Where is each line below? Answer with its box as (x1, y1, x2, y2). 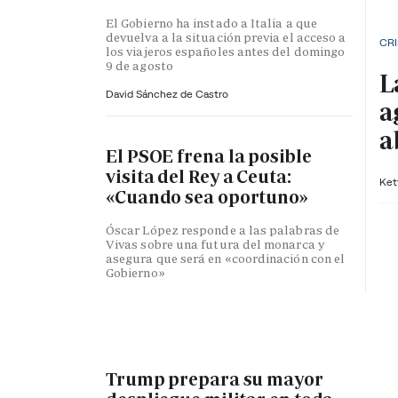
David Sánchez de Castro (106, 86, 228, 100)
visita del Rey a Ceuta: (106, 165, 291, 189)
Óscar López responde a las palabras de (106, 221, 340, 238)
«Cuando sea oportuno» (106, 186, 308, 210)
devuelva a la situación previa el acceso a (106, 28, 346, 45)
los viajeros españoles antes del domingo (106, 43, 346, 60)
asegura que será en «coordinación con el (106, 250, 346, 267)
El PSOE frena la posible (106, 145, 312, 169)
